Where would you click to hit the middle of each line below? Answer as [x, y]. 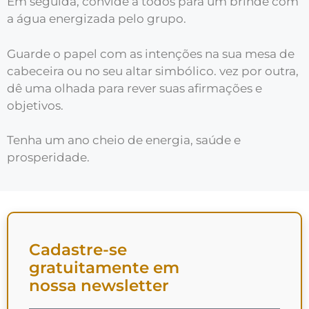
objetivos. [35, 105]
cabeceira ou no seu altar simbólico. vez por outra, [153, 71]
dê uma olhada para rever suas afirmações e [134, 88]
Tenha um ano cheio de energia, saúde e [124, 140]
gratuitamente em [104, 267]
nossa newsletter [99, 285]
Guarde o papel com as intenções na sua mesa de [151, 53]
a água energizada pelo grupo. [97, 19]
